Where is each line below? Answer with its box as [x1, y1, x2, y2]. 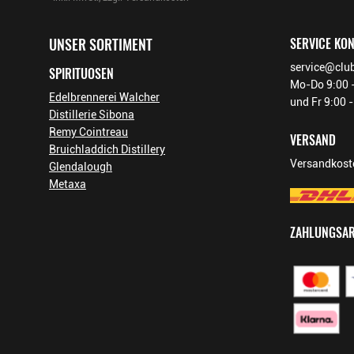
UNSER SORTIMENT [49, 35, 153, 55]
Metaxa [49, 178, 86, 190]
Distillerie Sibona [49, 108, 134, 121]
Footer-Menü [48, 2, 113, 14]
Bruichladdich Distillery [49, 143, 165, 156]
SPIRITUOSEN [49, 66, 114, 82]
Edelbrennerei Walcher [49, 91, 160, 104]
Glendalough [49, 160, 112, 173]
